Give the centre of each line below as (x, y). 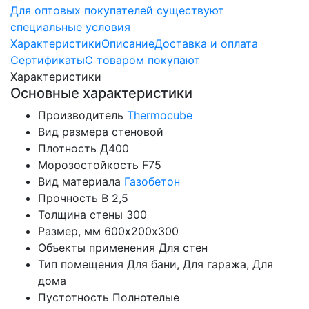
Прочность (68, 198)
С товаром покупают (142, 60)
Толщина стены (80, 214)
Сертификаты (48, 60)
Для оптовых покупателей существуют (117, 10)
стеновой (138, 131)
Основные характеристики (101, 93)
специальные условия (70, 27)
